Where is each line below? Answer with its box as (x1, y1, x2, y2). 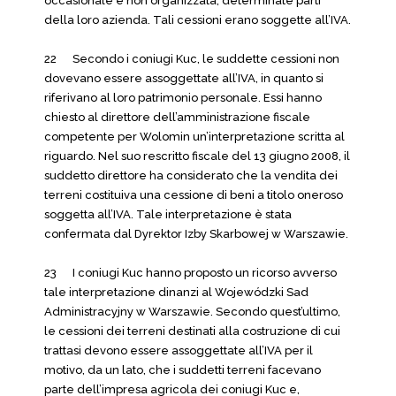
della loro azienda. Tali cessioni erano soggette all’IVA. (44, 13, 351, 27)
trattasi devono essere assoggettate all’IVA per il (44, 344, 313, 357)
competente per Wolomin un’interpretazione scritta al (44, 130, 345, 143)
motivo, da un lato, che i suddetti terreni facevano (44, 363, 321, 377)
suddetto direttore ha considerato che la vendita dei (44, 169, 338, 182)
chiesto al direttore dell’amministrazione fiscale (44, 110, 310, 124)
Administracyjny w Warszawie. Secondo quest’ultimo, (44, 305, 340, 318)
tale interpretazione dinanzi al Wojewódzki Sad (44, 286, 308, 299)
